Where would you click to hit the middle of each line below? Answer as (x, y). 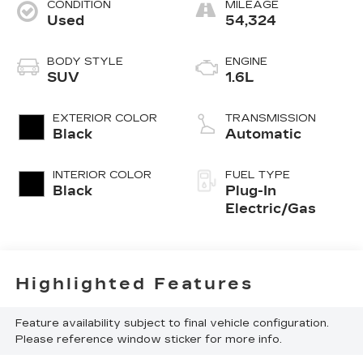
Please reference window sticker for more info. (148, 339)
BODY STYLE (85, 62)
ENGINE (246, 62)
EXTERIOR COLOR (105, 119)
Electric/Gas (271, 209)
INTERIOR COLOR (102, 175)
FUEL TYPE (258, 175)
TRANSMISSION (271, 119)
